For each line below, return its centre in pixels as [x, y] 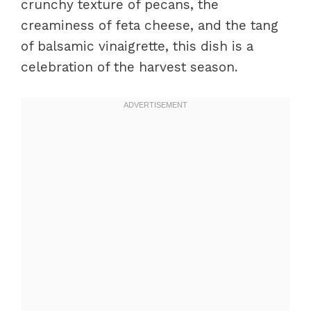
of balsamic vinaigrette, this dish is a [137, 46]
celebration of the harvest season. [129, 67]
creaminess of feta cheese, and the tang [150, 25]
